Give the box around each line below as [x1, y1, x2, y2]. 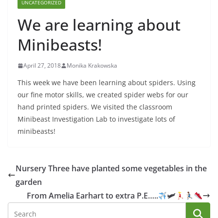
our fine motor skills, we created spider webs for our [18, 90, 188, 100]
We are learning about [18, 14, 181, 36]
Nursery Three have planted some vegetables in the [16, 163, 207, 174]
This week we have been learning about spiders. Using [18, 78, 196, 88]
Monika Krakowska [67, 61, 117, 70]
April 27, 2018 [23, 61, 61, 70]
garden [16, 177, 42, 188]
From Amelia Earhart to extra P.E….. [27, 190, 159, 201]
